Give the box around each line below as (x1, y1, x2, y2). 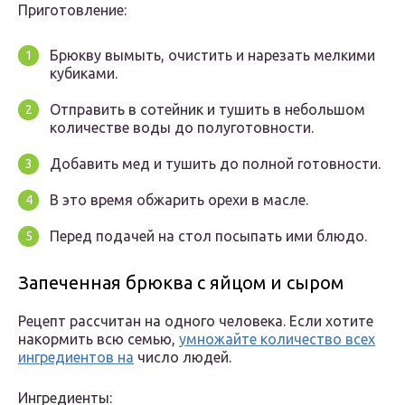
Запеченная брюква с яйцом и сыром (18, 272, 344, 294)
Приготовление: (18, 2, 127, 19)
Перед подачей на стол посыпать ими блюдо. (50, 228, 367, 245)
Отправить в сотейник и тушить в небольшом (50, 101, 365, 118)
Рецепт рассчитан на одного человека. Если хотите (18, 313, 373, 330)
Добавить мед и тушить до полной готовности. (50, 155, 381, 173)
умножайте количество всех (179, 331, 375, 348)
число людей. (134, 349, 231, 366)
